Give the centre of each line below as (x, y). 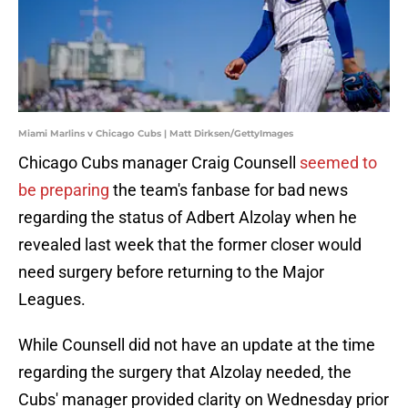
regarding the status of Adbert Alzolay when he (188, 218)
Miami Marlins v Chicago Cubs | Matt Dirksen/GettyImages (156, 134)
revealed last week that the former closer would (190, 245)
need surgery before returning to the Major (171, 272)
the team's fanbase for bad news (229, 190)
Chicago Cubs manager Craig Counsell (159, 163)
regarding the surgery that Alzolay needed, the (185, 372)
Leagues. (52, 300)
